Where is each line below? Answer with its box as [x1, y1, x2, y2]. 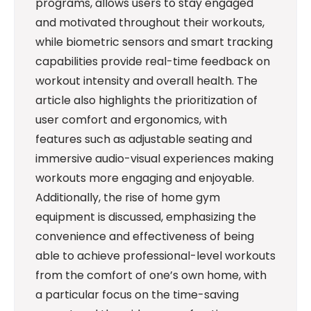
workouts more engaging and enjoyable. [35, 170, 254, 186]
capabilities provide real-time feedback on [35, 53, 270, 69]
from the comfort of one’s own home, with [35, 267, 267, 283]
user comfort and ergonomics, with [35, 112, 227, 128]
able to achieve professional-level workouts [35, 248, 276, 264]
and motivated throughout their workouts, [35, 15, 264, 31]
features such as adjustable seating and [35, 131, 252, 147]
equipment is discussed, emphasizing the [35, 209, 256, 225]
